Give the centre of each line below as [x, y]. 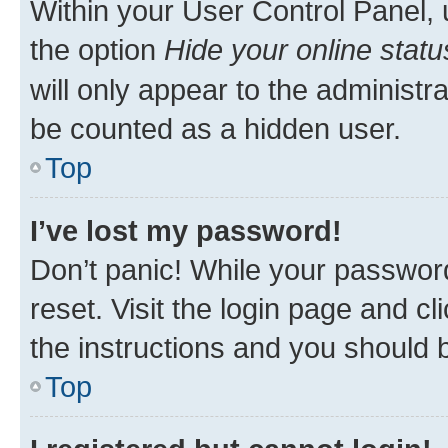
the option [97, 49]
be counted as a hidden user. [215, 128]
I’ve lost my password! [186, 230]
